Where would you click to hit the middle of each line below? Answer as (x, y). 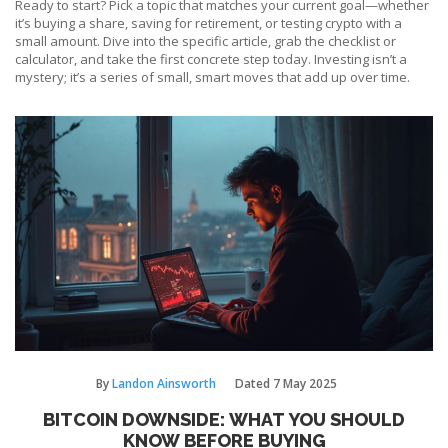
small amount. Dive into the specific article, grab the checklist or (205, 41)
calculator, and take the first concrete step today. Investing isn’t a (211, 59)
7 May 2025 (305, 384)
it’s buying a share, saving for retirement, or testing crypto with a (208, 23)
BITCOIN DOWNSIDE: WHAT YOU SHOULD (224, 420)
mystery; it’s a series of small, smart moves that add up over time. (212, 77)
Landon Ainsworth (164, 384)
